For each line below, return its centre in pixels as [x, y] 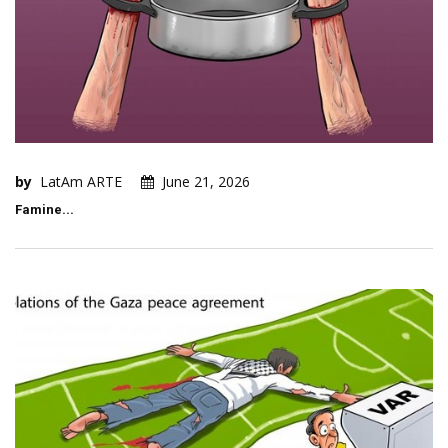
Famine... [44, 210]
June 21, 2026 [206, 182]
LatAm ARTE [81, 182]
